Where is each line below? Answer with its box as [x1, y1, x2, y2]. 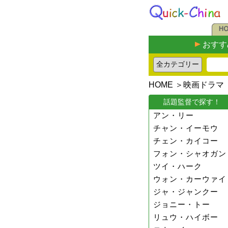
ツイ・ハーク [153, 162, 202, 170]
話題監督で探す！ [163, 98, 220, 106]
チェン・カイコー [153, 136, 218, 145]
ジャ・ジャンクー [153, 187, 218, 196]
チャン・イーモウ [153, 124, 218, 132]
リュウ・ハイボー [153, 213, 218, 221]
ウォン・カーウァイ [153, 175, 226, 183]
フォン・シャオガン [153, 149, 226, 158]
